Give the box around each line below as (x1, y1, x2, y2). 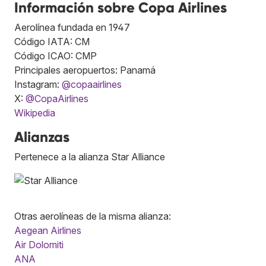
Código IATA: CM (14, 35, 90, 47)
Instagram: (14, 78, 62, 90)
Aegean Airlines (14, 224, 81, 236)
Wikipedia (14, 106, 55, 119)
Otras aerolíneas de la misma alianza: (14, 210, 171, 222)
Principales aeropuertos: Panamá (14, 64, 156, 76)
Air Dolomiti (14, 238, 64, 251)
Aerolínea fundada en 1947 (14, 21, 130, 33)
